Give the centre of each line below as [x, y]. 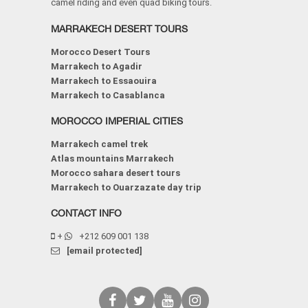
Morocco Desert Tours [100, 52]
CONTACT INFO [86, 213]
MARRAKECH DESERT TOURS [119, 29]
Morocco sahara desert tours [115, 173]
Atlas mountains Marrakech [112, 159]
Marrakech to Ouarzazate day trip [126, 188]
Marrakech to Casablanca [108, 96]
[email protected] [104, 251]
